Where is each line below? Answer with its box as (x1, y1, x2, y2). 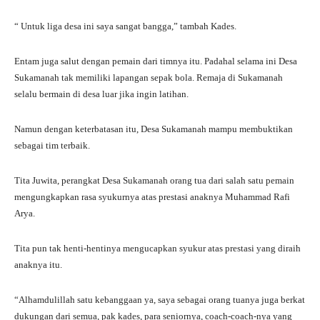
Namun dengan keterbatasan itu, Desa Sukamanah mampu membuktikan (14, 123, 293, 134)
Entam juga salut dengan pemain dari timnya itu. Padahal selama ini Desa (14, 55, 297, 66)
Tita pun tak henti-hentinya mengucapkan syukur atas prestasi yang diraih (14, 242, 301, 254)
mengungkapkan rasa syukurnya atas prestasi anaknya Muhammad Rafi (14, 191, 290, 202)
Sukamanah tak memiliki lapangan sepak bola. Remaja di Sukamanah (14, 71, 283, 83)
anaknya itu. (14, 259, 62, 270)
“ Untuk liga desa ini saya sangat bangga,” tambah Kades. (14, 20, 236, 31)
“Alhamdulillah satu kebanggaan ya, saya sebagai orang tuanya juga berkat (14, 294, 305, 305)
